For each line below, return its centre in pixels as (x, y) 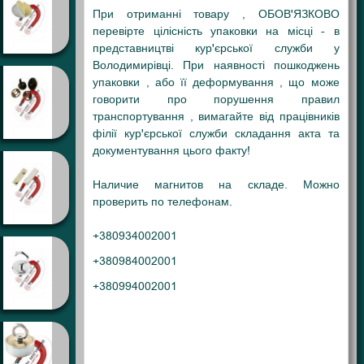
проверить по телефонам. (163, 202)
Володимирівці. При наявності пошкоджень (216, 66)
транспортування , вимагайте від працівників (216, 117)
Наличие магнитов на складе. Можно (216, 185)
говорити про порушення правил (216, 100)
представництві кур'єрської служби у (216, 49)
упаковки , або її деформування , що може (216, 83)
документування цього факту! (172, 151)
